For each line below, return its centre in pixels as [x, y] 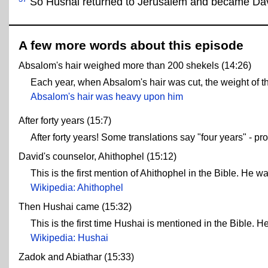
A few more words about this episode [131, 45]
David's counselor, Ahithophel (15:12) [98, 157]
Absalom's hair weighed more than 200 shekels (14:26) [135, 66]
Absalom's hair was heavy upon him [107, 97]
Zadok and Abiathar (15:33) [76, 257]
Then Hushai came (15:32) [75, 207]
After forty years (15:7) [65, 121]
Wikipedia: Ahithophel [77, 188]
